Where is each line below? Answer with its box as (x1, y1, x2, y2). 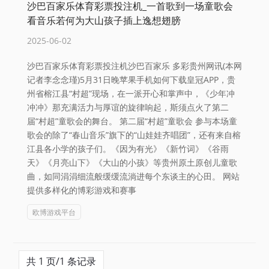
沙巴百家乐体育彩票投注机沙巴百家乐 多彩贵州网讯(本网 (27, 60, 242, 71)
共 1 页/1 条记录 (26, 255, 96, 268)
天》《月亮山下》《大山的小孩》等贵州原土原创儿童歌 (27, 157, 237, 168)
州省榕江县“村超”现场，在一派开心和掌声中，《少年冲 (27, 88, 235, 99)
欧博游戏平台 (32, 207, 76, 217)
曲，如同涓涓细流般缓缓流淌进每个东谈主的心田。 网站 (27, 171, 240, 182)
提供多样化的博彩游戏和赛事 (27, 184, 136, 196)
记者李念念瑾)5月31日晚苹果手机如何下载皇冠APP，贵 (27, 74, 235, 85)
